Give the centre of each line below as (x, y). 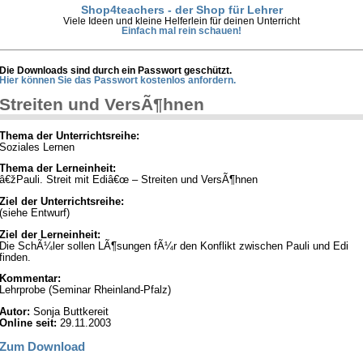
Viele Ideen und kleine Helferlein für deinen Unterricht (181, 21)
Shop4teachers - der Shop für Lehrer (181, 9)
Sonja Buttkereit (69, 312)
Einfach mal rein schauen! (181, 30)
